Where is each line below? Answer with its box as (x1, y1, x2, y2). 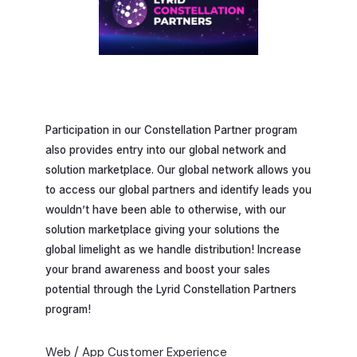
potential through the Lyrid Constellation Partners (45, 283, 296, 296)
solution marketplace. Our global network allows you (45, 163, 311, 177)
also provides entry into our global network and (45, 143, 286, 157)
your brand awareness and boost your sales (45, 263, 270, 277)
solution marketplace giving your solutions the (45, 223, 280, 237)
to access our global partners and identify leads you (45, 183, 312, 197)
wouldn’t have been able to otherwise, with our (45, 203, 286, 217)
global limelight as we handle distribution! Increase (45, 243, 301, 257)
